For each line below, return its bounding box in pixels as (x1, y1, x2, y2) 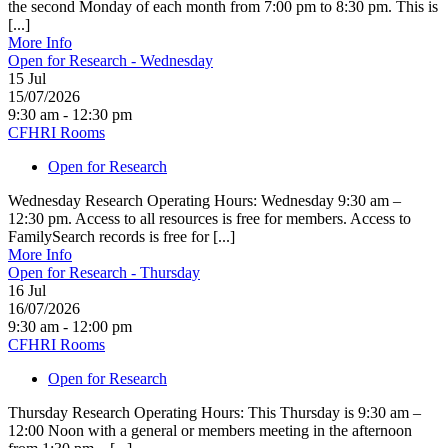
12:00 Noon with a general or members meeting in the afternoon (8, 421, 412, 439)
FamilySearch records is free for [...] (8, 227, 235, 245)
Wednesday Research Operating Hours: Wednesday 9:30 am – (8, 191, 401, 209)
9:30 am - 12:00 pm (8, 317, 132, 335)
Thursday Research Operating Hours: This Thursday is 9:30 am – (8, 403, 421, 421)
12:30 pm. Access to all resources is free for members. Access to (8, 209, 411, 227)
